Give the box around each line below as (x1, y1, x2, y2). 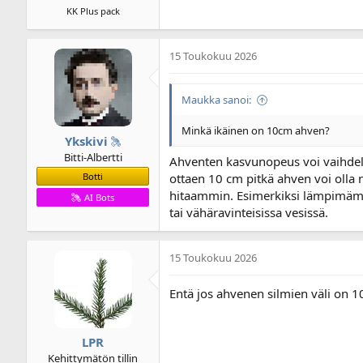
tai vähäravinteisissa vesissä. (169, 203, 328, 220)
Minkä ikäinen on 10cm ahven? (181, 123, 330, 139)
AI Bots (83, 190, 114, 203)
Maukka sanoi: (181, 92, 251, 108)
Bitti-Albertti (63, 149, 122, 164)
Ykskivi (64, 132, 108, 149)
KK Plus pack (66, 5, 120, 18)
